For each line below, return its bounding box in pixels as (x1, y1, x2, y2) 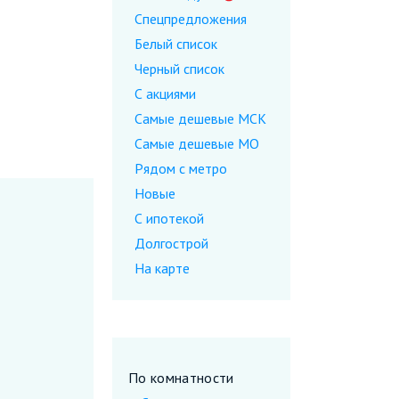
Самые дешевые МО (134, 134, 259, 152)
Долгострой (134, 234, 208, 252)
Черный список (134, 60, 224, 77)
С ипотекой (134, 209, 204, 227)
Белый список (134, 35, 217, 53)
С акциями (134, 85, 196, 102)
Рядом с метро (134, 159, 227, 177)
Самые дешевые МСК (134, 110, 266, 127)
